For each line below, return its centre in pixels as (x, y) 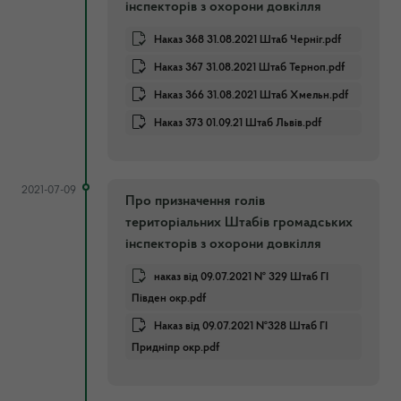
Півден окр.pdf (169, 298)
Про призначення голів (195, 201)
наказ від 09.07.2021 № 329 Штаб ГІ (241, 277)
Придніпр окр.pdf (175, 347)
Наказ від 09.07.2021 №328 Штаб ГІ (241, 326)
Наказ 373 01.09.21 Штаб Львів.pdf (238, 123)
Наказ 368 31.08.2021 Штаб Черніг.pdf (247, 39)
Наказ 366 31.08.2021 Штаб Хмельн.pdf (251, 95)
